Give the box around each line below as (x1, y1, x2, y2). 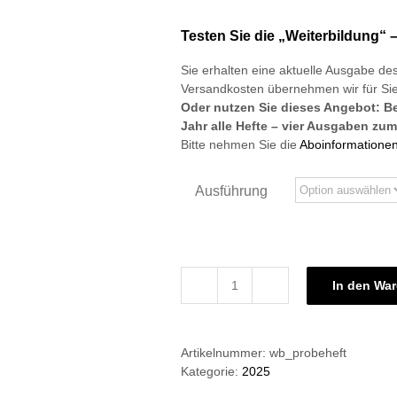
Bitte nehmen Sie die (181, 137, 300, 152)
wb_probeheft (269, 346, 346, 360)
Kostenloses (233, 286, 312, 302)
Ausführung (194, 183, 268, 198)
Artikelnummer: (181, 346, 269, 360)
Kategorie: (181, 364, 242, 378)
